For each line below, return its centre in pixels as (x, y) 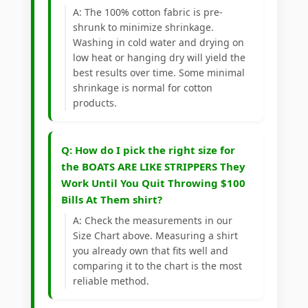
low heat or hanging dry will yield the (159, 58)
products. (95, 103)
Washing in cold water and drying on (158, 43)
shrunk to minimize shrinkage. (143, 27)
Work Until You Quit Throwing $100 (153, 183)
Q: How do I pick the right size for (148, 150)
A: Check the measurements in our (153, 221)
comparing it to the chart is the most (157, 266)
